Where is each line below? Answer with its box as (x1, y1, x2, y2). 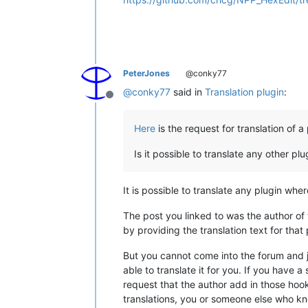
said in (170, 85, 205, 98)
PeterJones (123, 67, 170, 78)
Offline (109, 94, 143, 109)
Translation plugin (205, 85, 284, 98)
